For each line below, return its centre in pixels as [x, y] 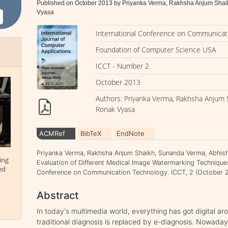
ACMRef [52, 133]
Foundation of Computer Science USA [156, 50]
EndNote [131, 133]
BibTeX [91, 133]
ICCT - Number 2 [123, 66]
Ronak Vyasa [116, 109]
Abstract [58, 195]
